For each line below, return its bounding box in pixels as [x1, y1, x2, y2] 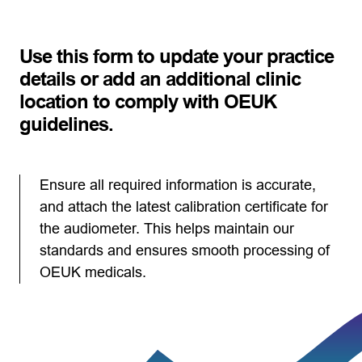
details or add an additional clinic [19, 68, 301, 90]
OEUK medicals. [40, 264, 146, 280]
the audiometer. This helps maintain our [40, 221, 294, 237]
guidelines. [19, 113, 113, 135]
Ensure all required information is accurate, [40, 177, 316, 193]
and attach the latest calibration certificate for [40, 199, 328, 215]
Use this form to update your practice [19, 45, 334, 67]
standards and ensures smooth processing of [40, 242, 330, 259]
